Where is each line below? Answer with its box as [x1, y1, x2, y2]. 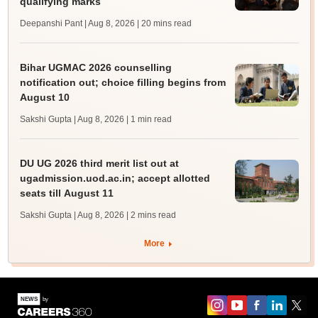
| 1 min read [126, 114, 172, 125]
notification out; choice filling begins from [19, 77, 226, 89]
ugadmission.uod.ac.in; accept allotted [19, 172, 210, 185]
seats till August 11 [19, 187, 114, 199]
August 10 [19, 92, 70, 104]
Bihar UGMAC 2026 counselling [19, 62, 172, 74]
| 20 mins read [136, 18, 192, 29]
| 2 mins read [126, 210, 176, 221]
